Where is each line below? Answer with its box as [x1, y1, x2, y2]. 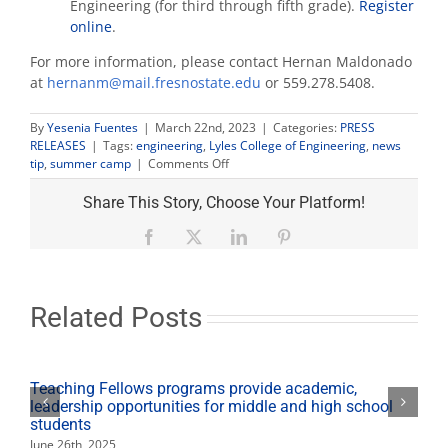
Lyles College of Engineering [209, 136, 366, 154]
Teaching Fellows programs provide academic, [30, 378, 357, 398]
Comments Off [148, 154, 229, 172]
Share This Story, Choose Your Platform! [83, 192, 365, 212]
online [70, 16, 112, 36]
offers [228, 207, 261, 225]
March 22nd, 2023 [155, 118, 256, 136]
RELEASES [30, 136, 86, 154]
